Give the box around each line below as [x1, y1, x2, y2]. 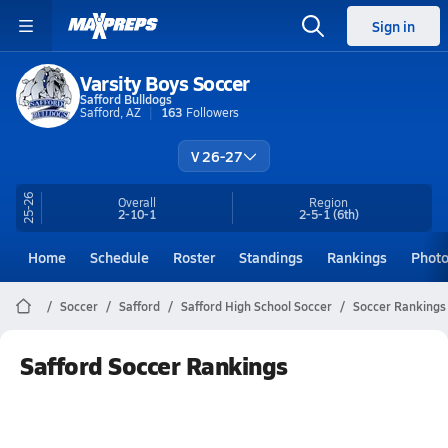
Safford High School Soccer [181, 298, 332, 314]
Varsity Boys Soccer [80, 68, 250, 97]
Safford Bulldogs [80, 90, 172, 107]
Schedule [90, 247, 149, 267]
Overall [118, 194, 157, 210]
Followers [186, 103, 239, 120]
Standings [239, 247, 303, 267]
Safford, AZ [80, 103, 141, 120]
